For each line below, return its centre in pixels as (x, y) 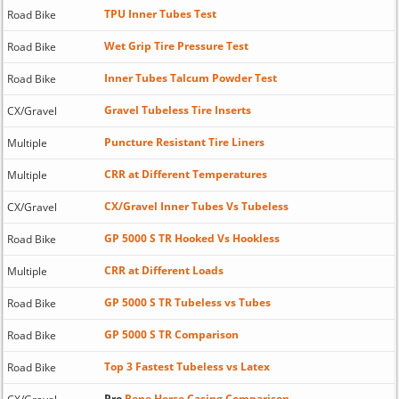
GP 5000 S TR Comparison (171, 334)
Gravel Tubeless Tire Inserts (177, 110)
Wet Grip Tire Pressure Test (176, 45)
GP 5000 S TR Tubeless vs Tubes (187, 302)
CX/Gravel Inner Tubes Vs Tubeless (196, 206)
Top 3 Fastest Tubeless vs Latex (187, 366)
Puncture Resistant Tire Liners (184, 142)
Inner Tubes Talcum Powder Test (190, 77)
